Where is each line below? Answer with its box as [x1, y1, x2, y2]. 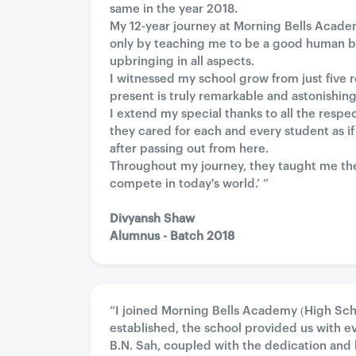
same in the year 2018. [110, 3, 238, 15]
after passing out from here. [110, 143, 269, 155]
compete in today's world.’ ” [110, 178, 269, 190]
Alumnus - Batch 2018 [110, 230, 234, 242]
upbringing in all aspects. [110, 56, 254, 68]
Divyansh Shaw [110, 213, 195, 225]
